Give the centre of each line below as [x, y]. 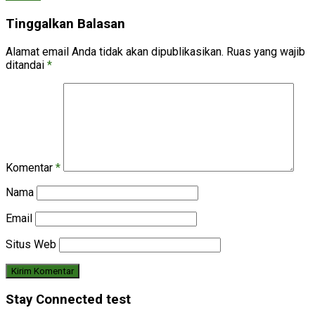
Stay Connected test [68, 299]
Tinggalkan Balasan [65, 24]
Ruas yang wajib [266, 51]
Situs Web [31, 244]
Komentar [31, 167]
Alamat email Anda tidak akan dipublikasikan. [115, 51]
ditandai [26, 65]
